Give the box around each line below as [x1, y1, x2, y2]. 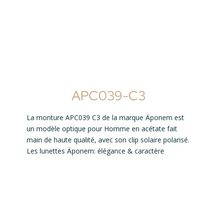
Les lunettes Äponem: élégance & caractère [27, 146, 164, 156]
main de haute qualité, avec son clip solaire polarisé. [27, 135, 189, 145]
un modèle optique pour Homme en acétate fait [27, 124, 177, 134]
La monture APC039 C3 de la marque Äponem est [27, 113, 184, 123]
